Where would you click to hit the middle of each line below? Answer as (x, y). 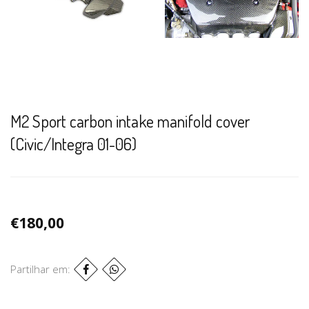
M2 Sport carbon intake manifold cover (130, 121)
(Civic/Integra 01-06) (73, 143)
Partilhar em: (42, 269)
